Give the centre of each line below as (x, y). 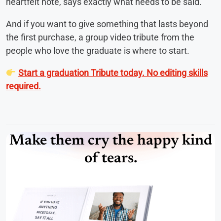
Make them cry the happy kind (110, 141)
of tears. (110, 159)
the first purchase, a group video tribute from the (100, 37)
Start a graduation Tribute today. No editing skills (113, 73)
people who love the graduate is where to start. (98, 51)
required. (23, 86)
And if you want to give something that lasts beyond (107, 24)
